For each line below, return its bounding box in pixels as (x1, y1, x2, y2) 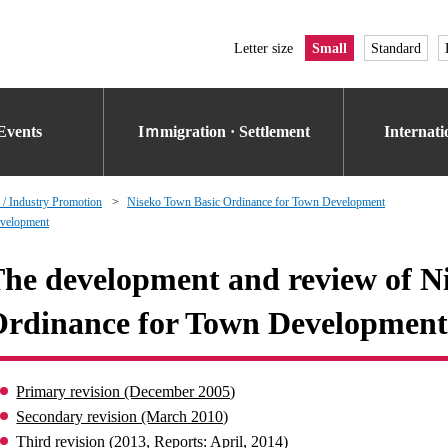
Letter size (234, 40, 293, 56)
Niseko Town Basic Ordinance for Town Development (127, 195, 385, 209)
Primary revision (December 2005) (16, 383, 236, 400)
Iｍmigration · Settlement (138, 123, 310, 140)
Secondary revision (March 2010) (16, 408, 229, 425)
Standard (371, 40, 421, 56)
